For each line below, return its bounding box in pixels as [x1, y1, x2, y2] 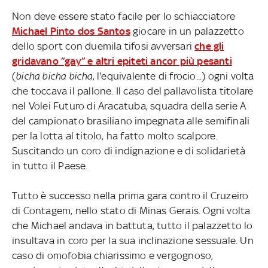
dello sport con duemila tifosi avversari [11, 40, 195, 53]
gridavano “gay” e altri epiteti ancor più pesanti [11, 55, 232, 68]
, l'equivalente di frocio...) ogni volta [92, 70, 254, 83]
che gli [194, 40, 224, 53]
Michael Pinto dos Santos [11, 25, 130, 38]
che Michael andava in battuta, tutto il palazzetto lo [11, 220, 253, 232]
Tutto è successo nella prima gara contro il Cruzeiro [11, 190, 249, 202]
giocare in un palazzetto [130, 25, 244, 38]
